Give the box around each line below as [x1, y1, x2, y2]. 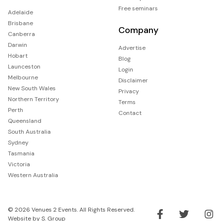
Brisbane [8, 19, 33, 27]
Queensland [8, 116, 41, 125]
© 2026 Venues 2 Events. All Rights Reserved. [8, 205, 135, 214]
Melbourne [8, 73, 38, 81]
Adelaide [8, 8, 33, 16]
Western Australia [8, 171, 58, 179]
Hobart [8, 51, 28, 60]
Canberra [8, 30, 35, 38]
